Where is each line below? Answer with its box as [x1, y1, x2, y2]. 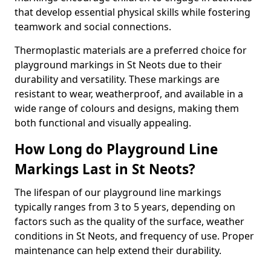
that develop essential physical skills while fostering [15, 5, 250, 19]
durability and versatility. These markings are [15, 73, 220, 86]
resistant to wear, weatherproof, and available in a [15, 87, 243, 100]
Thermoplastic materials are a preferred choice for [15, 44, 247, 57]
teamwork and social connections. [15, 20, 171, 33]
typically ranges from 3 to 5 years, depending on [15, 200, 235, 214]
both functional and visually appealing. [15, 116, 191, 129]
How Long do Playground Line [15, 140, 218, 158]
